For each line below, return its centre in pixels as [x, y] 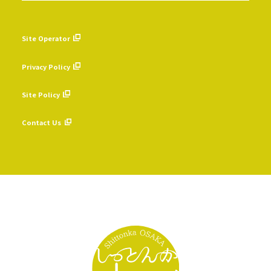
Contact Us [41, 122]
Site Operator [46, 38]
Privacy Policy [46, 66]
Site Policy [41, 94]
